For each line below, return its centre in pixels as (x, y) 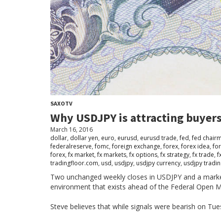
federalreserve (71, 147)
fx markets (112, 155)
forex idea (195, 147)
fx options (143, 155)
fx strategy (175, 155)
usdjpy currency (158, 163)
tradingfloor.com (74, 163)
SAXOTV (61, 104)
